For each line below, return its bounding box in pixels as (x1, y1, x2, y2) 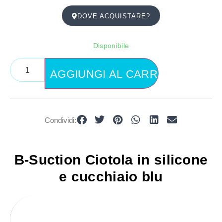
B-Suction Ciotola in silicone (14, 152, 208, 167)
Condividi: (44, 116, 76, 125)
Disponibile (93, 41, 129, 50)
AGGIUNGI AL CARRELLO (50, 68, 186, 81)
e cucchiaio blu (59, 168, 163, 184)
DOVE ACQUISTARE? (77, 12, 150, 20)
